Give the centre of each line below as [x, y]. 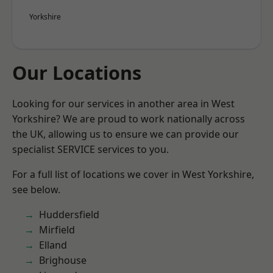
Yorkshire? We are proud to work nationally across [129, 119]
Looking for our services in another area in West [123, 104]
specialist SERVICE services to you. [90, 149]
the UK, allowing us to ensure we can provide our [126, 134]
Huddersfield [69, 214]
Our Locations [77, 73]
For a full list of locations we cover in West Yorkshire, [133, 174]
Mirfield [57, 230]
